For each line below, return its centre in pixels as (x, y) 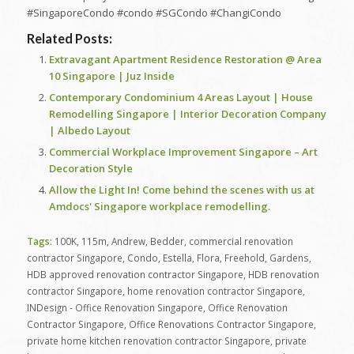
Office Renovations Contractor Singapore (221, 324)
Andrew (128, 241)
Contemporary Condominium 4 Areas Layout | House (181, 98)
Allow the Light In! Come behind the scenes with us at (181, 190)
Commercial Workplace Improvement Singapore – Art (183, 152)
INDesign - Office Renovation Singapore (115, 308)
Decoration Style (90, 169)
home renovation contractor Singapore (215, 291)
